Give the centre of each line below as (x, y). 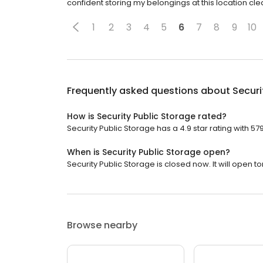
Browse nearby (102, 225)
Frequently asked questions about (150, 91)
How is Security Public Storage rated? (147, 116)
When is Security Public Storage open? (149, 152)
